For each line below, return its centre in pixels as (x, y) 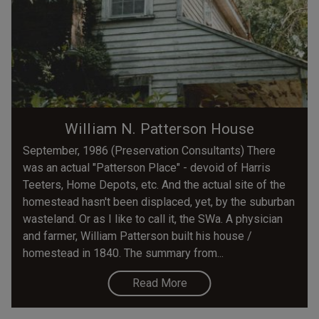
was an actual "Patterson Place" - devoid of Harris (147, 167)
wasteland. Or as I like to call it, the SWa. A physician (153, 219)
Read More (159, 283)
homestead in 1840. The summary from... (123, 253)
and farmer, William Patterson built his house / (137, 236)
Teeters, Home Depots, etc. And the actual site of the (154, 184)
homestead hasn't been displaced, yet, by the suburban (159, 202)
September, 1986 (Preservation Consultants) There (149, 150)
